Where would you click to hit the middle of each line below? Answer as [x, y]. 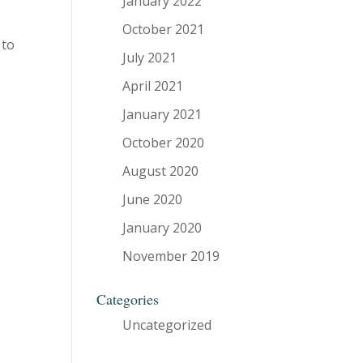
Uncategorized [167, 325]
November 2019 [171, 256]
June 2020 [153, 199]
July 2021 [150, 58]
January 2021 [162, 114]
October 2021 [164, 29]
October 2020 [164, 143]
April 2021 [153, 86]
